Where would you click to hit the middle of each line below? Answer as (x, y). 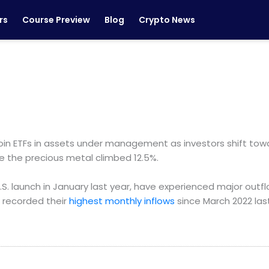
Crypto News (167, 20)
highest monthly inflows (123, 201)
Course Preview (56, 20)
